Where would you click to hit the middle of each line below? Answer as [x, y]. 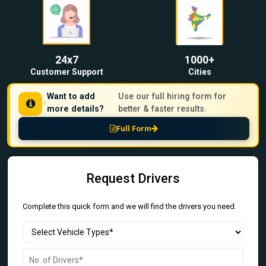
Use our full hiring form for [172, 96]
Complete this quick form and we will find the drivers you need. [129, 207]
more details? [75, 109]
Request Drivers [133, 179]
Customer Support [66, 72]
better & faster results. [162, 109]
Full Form [134, 129]
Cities [199, 72]
